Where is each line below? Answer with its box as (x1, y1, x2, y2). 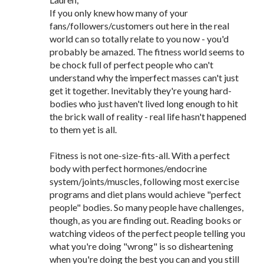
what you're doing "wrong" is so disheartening (49, 240, 233, 252)
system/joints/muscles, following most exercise (49, 176, 239, 187)
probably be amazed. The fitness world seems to (49, 46, 245, 57)
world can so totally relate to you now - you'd (49, 33, 229, 44)
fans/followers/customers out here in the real (49, 20, 229, 31)
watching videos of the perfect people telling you (49, 227, 245, 239)
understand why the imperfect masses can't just (49, 72, 239, 83)
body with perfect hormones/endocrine (49, 163, 207, 174)
